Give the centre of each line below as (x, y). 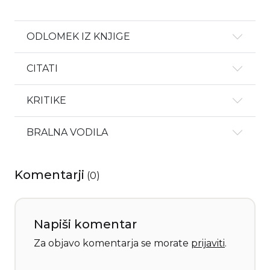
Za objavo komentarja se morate (112, 243)
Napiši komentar (85, 224)
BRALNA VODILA (67, 133)
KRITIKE (46, 101)
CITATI (42, 69)
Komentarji (49, 175)
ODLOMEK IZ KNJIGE (78, 37)
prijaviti (208, 243)
